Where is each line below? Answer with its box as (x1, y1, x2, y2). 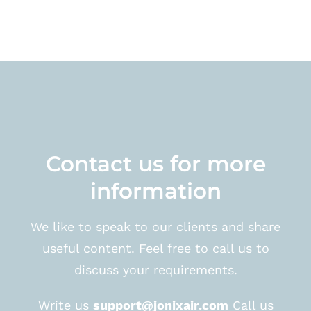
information (90, 178, 221, 205)
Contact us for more (45, 151, 266, 178)
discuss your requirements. (74, 262, 237, 278)
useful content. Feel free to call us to (42, 241, 269, 256)
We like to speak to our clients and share (31, 219, 280, 235)
